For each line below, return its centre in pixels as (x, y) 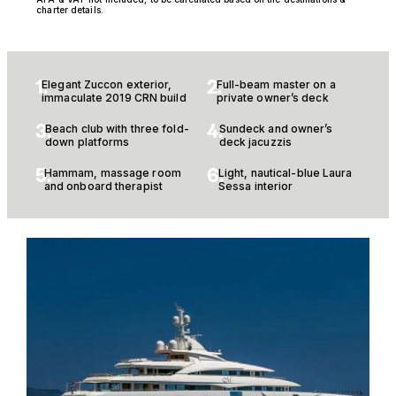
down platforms (88, 141)
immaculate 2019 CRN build (114, 97)
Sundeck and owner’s (276, 128)
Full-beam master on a (276, 84)
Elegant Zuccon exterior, (107, 84)
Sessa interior (255, 186)
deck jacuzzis (255, 141)
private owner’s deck (272, 97)
